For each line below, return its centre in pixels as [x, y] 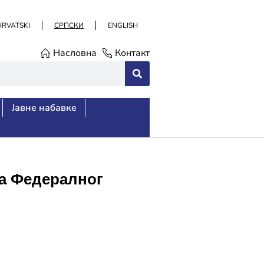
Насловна [75, 53]
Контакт [132, 53]
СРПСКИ [69, 25]
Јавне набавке [44, 108]
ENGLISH [123, 25]
